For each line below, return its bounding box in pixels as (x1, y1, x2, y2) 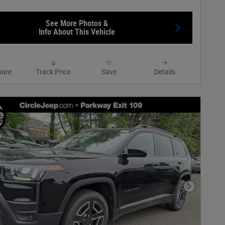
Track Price (36, 67, 70, 76)
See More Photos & (45, 18, 108, 28)
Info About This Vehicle (38, 27, 115, 37)
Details (154, 67, 175, 76)
